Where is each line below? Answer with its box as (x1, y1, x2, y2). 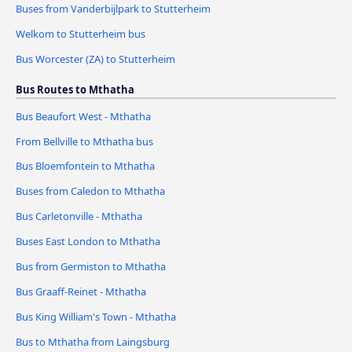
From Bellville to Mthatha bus (16, 134, 153, 148)
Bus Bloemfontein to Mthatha (16, 159, 155, 174)
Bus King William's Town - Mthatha (16, 310, 176, 324)
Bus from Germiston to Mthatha (16, 259, 166, 274)
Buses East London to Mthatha (16, 234, 160, 249)
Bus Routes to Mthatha (16, 82, 134, 97)
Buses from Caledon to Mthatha (16, 184, 165, 199)
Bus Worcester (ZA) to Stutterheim (16, 51, 175, 66)
